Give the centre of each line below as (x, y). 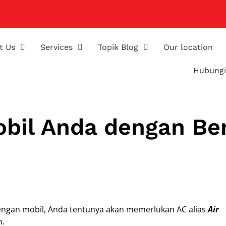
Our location (188, 47)
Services (57, 47)
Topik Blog (118, 47)
